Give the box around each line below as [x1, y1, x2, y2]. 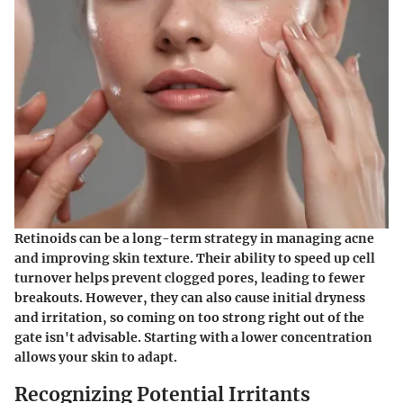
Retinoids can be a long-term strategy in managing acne [14, 229, 374, 246]
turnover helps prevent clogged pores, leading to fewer [14, 269, 365, 286]
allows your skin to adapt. [14, 348, 177, 365]
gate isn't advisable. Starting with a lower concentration [14, 328, 372, 345]
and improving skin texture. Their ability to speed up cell [14, 249, 375, 266]
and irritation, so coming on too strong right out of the [14, 309, 364, 326]
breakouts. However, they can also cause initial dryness [14, 289, 365, 306]
